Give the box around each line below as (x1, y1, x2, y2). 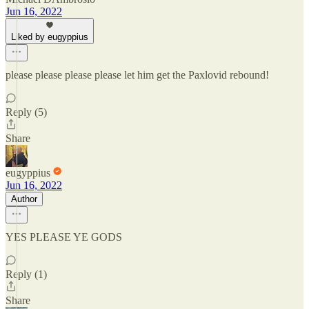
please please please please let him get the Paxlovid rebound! (6, 69, 269, 81)
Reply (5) (6, 106, 47, 118)
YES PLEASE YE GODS (6, 231, 122, 243)
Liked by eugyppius (11, 32, 88, 42)
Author (11, 194, 37, 204)
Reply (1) (6, 268, 47, 280)
